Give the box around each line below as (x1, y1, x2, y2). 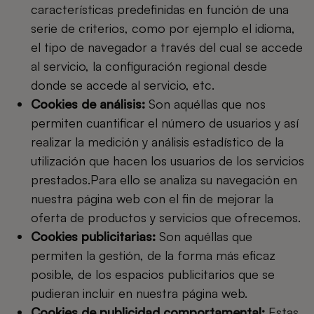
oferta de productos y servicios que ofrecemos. (31, 210, 301, 225)
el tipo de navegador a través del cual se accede (31, 39, 303, 55)
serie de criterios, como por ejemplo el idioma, (31, 20, 295, 36)
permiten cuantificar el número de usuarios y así (31, 115, 299, 130)
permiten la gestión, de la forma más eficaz (31, 247, 275, 263)
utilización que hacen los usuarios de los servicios (31, 153, 304, 168)
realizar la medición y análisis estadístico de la (31, 134, 284, 149)
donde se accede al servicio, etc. (31, 77, 214, 93)
